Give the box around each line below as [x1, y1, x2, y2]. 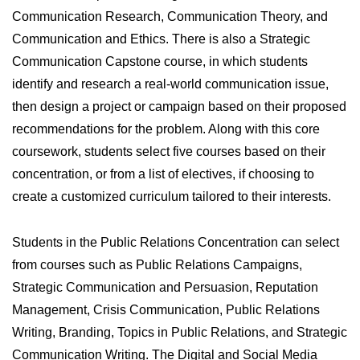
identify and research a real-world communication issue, [12, 76, 329, 91]
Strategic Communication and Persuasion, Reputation [12, 280, 318, 294]
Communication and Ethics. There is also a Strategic [12, 31, 310, 46]
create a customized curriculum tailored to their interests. [12, 189, 331, 203]
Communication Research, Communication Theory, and [12, 9, 328, 23]
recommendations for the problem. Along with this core [12, 121, 320, 136]
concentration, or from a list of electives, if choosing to [12, 166, 314, 181]
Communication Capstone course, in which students [12, 54, 308, 68]
